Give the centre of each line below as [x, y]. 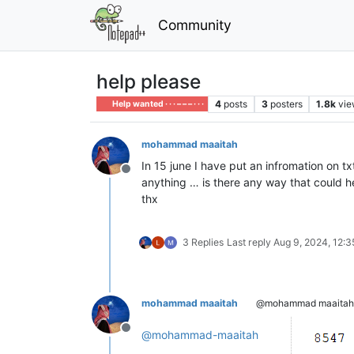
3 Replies [203, 242]
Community [194, 24]
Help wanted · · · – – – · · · [158, 104]
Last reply [250, 242]
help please [149, 81]
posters [286, 104]
